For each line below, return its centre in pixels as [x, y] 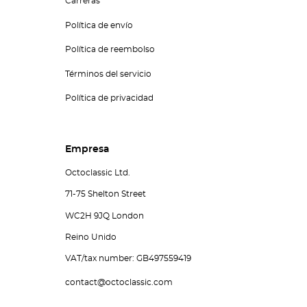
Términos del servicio [108, 74]
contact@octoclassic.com [119, 282]
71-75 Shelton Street [105, 194]
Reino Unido [90, 237]
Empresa [87, 150]
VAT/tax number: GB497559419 [128, 259]
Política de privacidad [109, 98]
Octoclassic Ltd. [97, 173]
